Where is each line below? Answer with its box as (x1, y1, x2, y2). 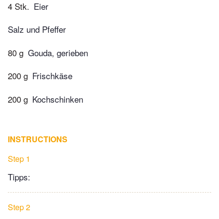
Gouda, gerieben (28, 46, 88, 59)
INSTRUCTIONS (8, 133, 67, 145)
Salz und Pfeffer (8, 23, 66, 36)
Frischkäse (32, 69, 72, 82)
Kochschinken (32, 92, 83, 105)
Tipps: (8, 170, 30, 183)
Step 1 (8, 153, 30, 164)
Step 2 (8, 201, 30, 213)
